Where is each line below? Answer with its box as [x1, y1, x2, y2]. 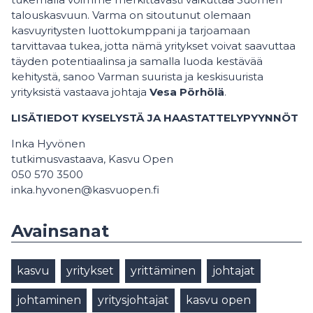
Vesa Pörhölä [150, 85, 224, 99]
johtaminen [17, 293, 81, 307]
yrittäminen [131, 263, 196, 277]
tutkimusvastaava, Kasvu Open [11, 152, 173, 166]
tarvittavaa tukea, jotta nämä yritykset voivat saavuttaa [11, 38, 296, 52]
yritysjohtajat [98, 293, 169, 307]
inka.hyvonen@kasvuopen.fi [11, 182, 159, 196]
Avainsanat [11, 220, 109, 241]
